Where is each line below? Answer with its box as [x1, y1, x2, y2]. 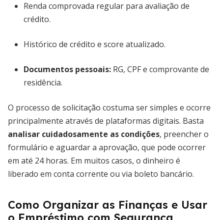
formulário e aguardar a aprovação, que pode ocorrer [8, 142, 206, 153]
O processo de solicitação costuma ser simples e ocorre [8, 102, 211, 113]
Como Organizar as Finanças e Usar [8, 198, 207, 212]
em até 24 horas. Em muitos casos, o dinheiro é [8, 155, 180, 166]
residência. [24, 77, 62, 88]
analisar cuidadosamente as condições [8, 129, 160, 139]
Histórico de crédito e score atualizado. [24, 39, 165, 50]
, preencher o [160, 129, 209, 139]
